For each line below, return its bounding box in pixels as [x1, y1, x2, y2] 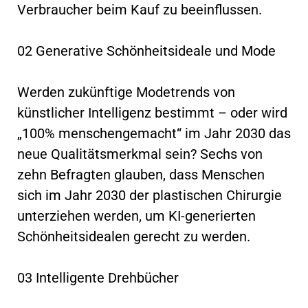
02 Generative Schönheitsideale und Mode [17, 42, 276, 59]
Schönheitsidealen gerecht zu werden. [17, 228, 250, 245]
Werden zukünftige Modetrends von [17, 83, 235, 100]
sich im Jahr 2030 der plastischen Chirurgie [17, 186, 282, 203]
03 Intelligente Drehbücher [17, 269, 179, 286]
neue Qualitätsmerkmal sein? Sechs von [17, 145, 263, 162]
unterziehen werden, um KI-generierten [17, 207, 256, 224]
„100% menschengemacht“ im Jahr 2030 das [17, 124, 291, 142]
